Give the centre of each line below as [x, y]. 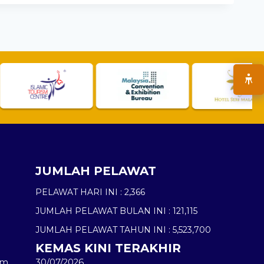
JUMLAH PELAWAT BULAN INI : [103, 211]
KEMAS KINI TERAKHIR [108, 248]
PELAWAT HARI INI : [79, 192]
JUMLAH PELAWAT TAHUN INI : [103, 230]
